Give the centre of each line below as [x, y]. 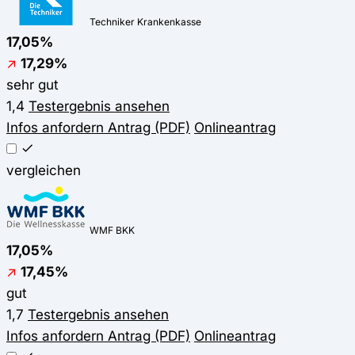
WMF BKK [112, 231]
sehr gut [32, 85]
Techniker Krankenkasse [145, 22]
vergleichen [44, 170]
